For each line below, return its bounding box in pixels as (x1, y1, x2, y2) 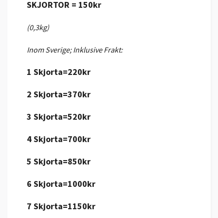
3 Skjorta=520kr (27, 110, 91, 122)
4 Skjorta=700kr (27, 133, 91, 145)
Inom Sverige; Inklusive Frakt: (27, 44, 123, 54)
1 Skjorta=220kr (27, 66, 91, 77)
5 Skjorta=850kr (27, 155, 91, 167)
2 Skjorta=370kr (27, 88, 91, 100)
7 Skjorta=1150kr (27, 200, 95, 212)
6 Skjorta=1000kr (27, 178, 95, 189)
